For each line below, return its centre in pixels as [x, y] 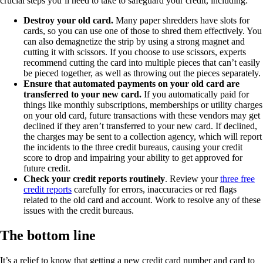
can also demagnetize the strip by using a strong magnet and [134, 42]
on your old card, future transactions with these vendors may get [142, 116]
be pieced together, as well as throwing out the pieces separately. [142, 73]
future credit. [47, 168]
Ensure [38, 84]
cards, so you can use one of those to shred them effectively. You [143, 31]
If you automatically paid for [195, 95]
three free [237, 179]
